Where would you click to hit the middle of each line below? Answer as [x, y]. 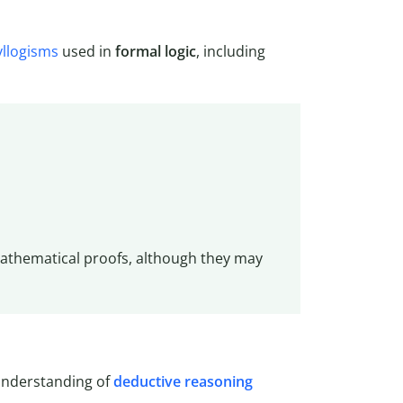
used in [87, 51]
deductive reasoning [183, 382]
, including [231, 51]
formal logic [156, 51]
